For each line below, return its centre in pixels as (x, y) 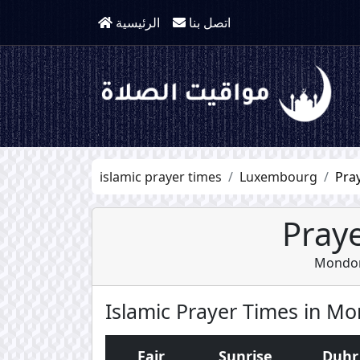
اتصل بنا (210, 22)
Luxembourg (278, 176)
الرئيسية (138, 22)
